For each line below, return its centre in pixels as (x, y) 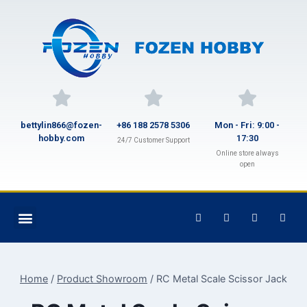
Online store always (247, 153)
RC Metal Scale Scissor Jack (222, 278)
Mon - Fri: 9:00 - (247, 125)
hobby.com (61, 138)
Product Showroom (102, 278)
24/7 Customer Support (153, 140)
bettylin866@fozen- (61, 125)
